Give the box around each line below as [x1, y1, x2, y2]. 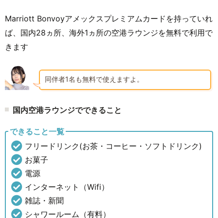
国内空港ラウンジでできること [13, 105, 122, 115]
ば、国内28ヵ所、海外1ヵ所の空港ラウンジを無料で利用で [5, 27, 213, 37]
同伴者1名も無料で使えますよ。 [45, 74, 144, 83]
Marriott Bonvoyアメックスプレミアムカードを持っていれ [5, 13, 213, 23]
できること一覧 [10, 126, 64, 136]
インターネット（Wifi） [25, 182, 109, 192]
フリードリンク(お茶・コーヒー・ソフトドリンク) [25, 141, 202, 151]
